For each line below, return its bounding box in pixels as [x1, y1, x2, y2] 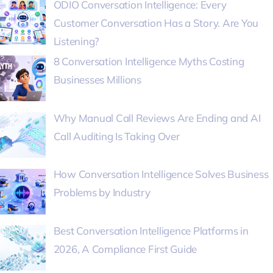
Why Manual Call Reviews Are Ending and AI [53, 111, 261, 124]
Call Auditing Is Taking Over [53, 129, 180, 143]
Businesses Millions [53, 73, 141, 86]
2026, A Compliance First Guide [53, 243, 197, 256]
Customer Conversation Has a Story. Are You [53, 16, 259, 29]
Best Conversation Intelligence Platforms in [53, 224, 249, 238]
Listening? [53, 34, 100, 48]
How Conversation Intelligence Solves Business [53, 168, 269, 181]
